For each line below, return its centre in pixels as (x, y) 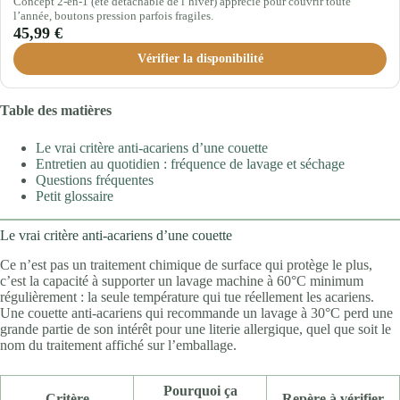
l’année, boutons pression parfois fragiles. (114, 15)
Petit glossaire (75, 196)
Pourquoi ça (200, 390)
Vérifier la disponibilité (200, 58)
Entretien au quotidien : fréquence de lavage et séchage (190, 163)
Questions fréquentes (95, 179)
